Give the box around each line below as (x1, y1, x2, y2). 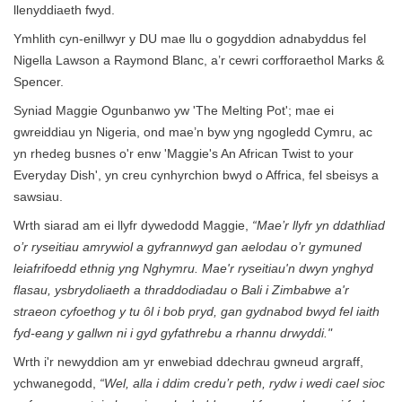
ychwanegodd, (13, 376, 100, 390)
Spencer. (13, 74, 64, 89)
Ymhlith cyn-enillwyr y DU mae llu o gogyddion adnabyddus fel (13, 31, 366, 46)
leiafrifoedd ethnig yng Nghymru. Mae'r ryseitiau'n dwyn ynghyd (13, 261, 373, 275)
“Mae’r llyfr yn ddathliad (252, 218, 385, 232)
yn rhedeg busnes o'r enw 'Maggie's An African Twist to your (13, 146, 354, 161)
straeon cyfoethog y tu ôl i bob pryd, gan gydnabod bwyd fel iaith (13, 304, 380, 319)
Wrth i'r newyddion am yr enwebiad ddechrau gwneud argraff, (13, 354, 363, 369)
